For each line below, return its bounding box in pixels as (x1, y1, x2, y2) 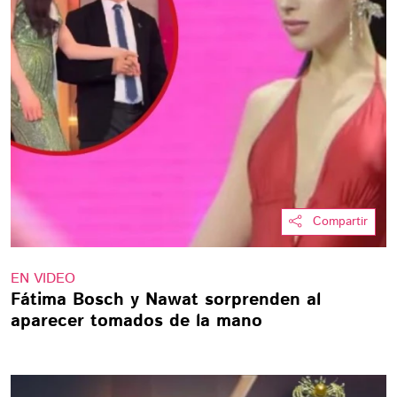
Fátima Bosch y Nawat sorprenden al (11, 287, 321, 313)
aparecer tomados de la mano (11, 308, 262, 334)
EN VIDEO (11, 269, 75, 289)
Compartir (313, 213, 368, 230)
